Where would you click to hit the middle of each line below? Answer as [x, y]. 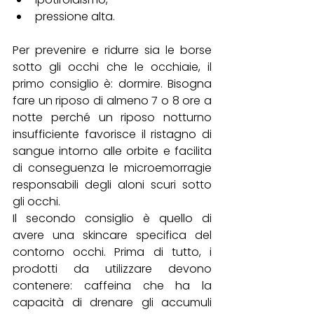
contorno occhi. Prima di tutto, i [112, 252]
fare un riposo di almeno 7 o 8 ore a [112, 101]
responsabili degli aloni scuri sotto [112, 185]
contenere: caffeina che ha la [112, 286]
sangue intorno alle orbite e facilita [112, 151]
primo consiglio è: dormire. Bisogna [112, 84]
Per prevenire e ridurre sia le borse [112, 50]
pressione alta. [75, 17]
